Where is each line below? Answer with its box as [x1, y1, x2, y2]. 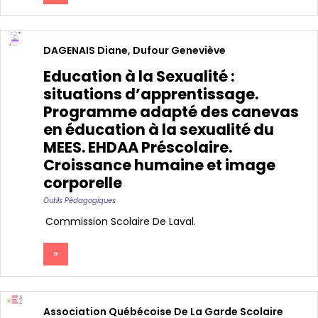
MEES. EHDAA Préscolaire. [43, 137, 232, 158]
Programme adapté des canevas [43, 102, 299, 123]
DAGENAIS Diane [43, 43, 128, 58]
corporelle [43, 172, 122, 194]
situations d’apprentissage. [43, 84, 258, 105]
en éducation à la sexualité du [43, 119, 274, 141]
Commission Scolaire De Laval [45, 214, 194, 229]
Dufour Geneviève [133, 43, 226, 58]
